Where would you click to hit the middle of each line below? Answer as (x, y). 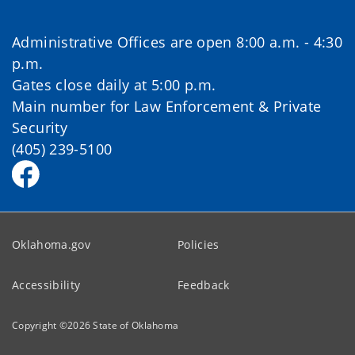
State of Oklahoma (136, 325)
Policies (198, 244)
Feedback (204, 284)
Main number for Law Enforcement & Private (167, 106)
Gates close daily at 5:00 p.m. (114, 84)
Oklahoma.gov (52, 244)
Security (40, 127)
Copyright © (40, 325)
